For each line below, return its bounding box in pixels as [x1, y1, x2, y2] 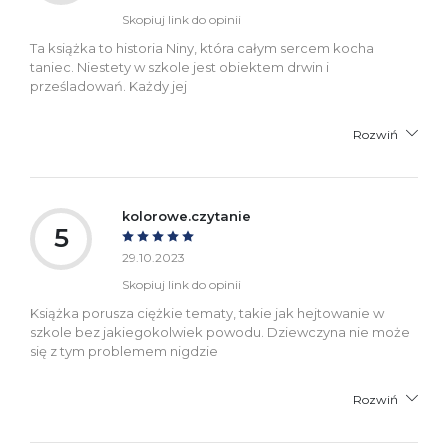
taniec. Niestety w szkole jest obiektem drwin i [30, 58, 329, 75]
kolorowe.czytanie [122, 207, 251, 224]
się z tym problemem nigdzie [30, 342, 218, 359]
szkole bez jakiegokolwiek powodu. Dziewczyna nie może [30, 323, 410, 340]
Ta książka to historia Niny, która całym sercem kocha [30, 39, 374, 56]
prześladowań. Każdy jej [30, 77, 187, 94]
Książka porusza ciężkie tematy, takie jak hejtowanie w [30, 304, 384, 321]
